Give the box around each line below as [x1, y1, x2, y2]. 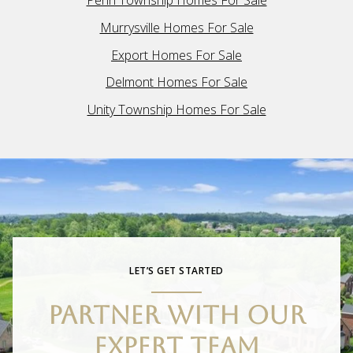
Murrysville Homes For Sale [99, 18, 254, 36]
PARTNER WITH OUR [47, 300, 306, 330]
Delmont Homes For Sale [106, 73, 247, 91]
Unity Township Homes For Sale [87, 100, 266, 118]
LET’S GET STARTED [129, 264, 224, 278]
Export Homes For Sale [111, 46, 242, 64]
